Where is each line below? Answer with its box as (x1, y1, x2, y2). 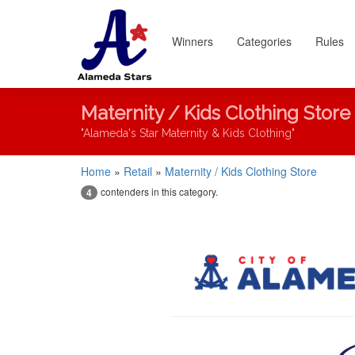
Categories (237, 33, 292, 49)
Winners (172, 33, 213, 49)
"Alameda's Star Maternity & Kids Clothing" (81, 127, 295, 139)
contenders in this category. (101, 185, 218, 198)
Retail (124, 163, 152, 179)
